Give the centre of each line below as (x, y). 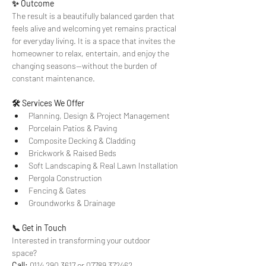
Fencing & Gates (57, 190)
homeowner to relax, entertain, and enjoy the (91, 53)
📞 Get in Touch (39, 228)
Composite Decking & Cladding (82, 140)
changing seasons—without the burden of (85, 66)
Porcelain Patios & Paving (73, 128)
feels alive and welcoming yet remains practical (95, 28)
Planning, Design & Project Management (99, 115)
